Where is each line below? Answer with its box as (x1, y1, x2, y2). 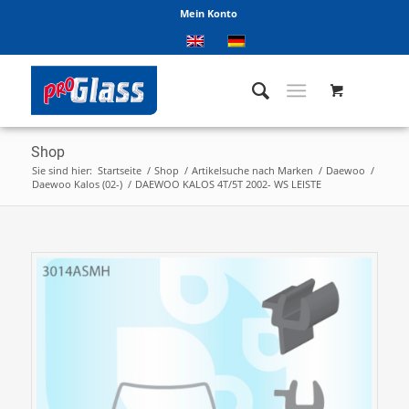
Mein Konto (180, 6, 238, 20)
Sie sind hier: (31, 163, 92, 177)
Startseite (97, 163, 142, 177)
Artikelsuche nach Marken (191, 163, 313, 177)
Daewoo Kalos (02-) (31, 177, 122, 191)
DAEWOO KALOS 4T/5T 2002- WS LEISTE (134, 177, 321, 191)
